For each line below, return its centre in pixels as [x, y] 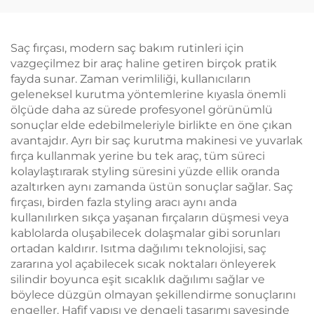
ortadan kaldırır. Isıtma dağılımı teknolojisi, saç [138, 248]
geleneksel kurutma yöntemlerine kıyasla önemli [148, 94]
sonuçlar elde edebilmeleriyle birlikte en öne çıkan [151, 125]
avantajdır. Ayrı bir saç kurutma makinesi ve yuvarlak [157, 141]
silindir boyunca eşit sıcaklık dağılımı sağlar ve [138, 279]
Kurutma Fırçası [78, 26]
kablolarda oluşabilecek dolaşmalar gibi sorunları [145, 233]
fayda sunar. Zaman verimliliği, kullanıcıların [131, 79]
